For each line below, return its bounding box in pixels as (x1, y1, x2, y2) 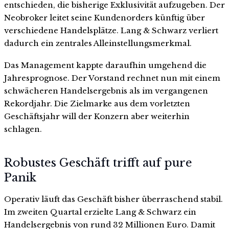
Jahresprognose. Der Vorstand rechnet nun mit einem (4, 73, 220, 83)
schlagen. (4, 124, 42, 134)
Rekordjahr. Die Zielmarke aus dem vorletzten (4, 99, 190, 109)
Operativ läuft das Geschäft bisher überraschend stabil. (4, 194, 223, 204)
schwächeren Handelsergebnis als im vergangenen (4, 86, 208, 96)
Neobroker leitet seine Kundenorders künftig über (4, 12, 205, 22)
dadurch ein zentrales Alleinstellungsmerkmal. (4, 38, 192, 48)
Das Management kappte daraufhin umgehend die (4, 60, 207, 71)
